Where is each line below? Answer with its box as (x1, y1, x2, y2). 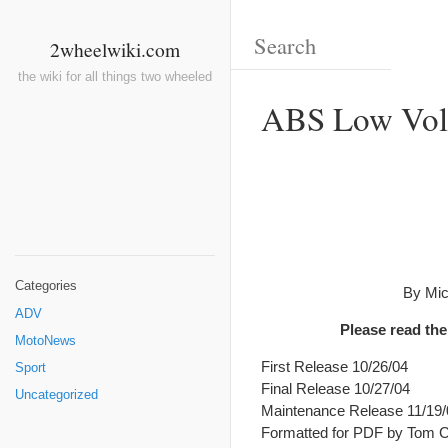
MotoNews (15, 334, 76, 348)
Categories (15, 279, 77, 293)
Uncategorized (15, 388, 98, 402)
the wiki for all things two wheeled (18, 70, 212, 84)
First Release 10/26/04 (261, 358, 408, 375)
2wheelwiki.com (50, 36, 180, 62)
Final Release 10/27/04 (261, 380, 410, 397)
